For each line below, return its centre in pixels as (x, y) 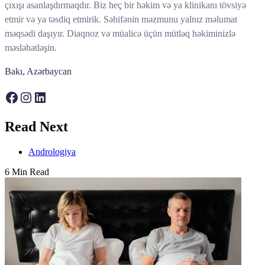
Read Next (36, 127)
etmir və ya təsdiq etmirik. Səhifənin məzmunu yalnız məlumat (121, 20)
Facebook (32, 97)
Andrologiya (52, 152)
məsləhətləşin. (31, 48)
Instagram (47, 97)
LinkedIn (59, 97)
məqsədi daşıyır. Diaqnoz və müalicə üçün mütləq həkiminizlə (120, 34)
